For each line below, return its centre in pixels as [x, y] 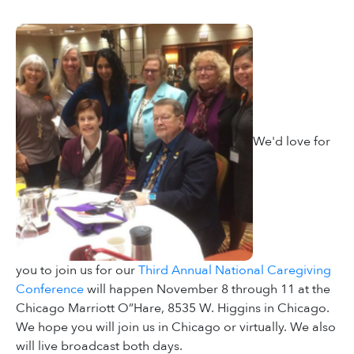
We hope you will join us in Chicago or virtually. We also [176, 328]
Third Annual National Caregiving [235, 271]
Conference [50, 290]
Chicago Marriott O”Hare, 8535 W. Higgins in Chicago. [173, 309]
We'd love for [292, 141]
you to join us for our [77, 271]
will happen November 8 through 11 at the [207, 290]
